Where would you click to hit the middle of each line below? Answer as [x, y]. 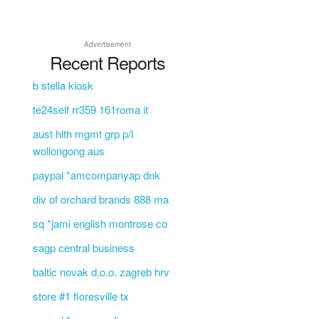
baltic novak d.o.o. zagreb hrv [101, 271]
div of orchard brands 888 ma [100, 199]
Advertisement [107, 44]
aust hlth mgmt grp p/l [83, 133]
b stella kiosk [63, 85]
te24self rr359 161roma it [90, 109]
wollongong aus [68, 150]
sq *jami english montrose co [100, 223]
